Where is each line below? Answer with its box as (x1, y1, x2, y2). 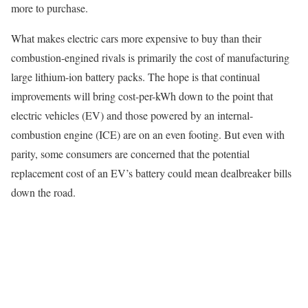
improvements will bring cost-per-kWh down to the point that (11, 89, 273, 103)
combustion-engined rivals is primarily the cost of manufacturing (11, 50, 289, 65)
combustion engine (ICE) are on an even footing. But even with (11, 127, 285, 142)
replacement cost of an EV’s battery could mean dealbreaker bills (11, 166, 291, 180)
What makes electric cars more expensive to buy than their (11, 31, 261, 45)
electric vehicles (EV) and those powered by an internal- (11, 108, 253, 122)
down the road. (11, 185, 76, 199)
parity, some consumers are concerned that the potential (11, 146, 250, 161)
